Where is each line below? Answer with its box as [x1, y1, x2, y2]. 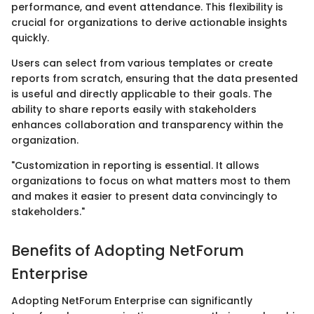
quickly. [11, 31, 49, 46]
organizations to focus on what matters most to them [11, 174, 290, 189]
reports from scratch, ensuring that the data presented [11, 71, 298, 86]
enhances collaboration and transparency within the [11, 118, 283, 132]
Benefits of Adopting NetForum [11, 240, 244, 261]
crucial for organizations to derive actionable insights [11, 15, 287, 30]
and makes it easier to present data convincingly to [11, 189, 278, 204]
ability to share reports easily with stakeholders [11, 102, 257, 117]
